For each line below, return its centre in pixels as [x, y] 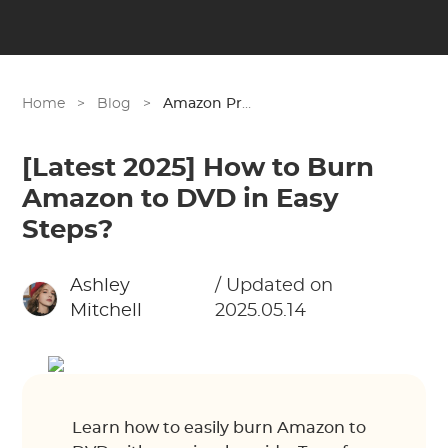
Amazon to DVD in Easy [181, 199]
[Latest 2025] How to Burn [198, 168]
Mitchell [105, 311]
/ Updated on [273, 286]
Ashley [99, 286]
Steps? [68, 230]
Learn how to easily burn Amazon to [219, 428]
